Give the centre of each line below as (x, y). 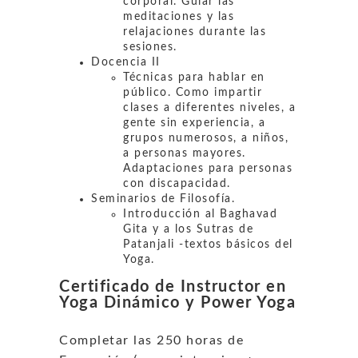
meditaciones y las (179, 16)
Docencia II (126, 62)
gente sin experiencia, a (194, 123)
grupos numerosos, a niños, (206, 138)
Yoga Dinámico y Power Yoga (177, 302)
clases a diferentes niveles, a (209, 107)
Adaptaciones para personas (208, 168)
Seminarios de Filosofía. (163, 199)
